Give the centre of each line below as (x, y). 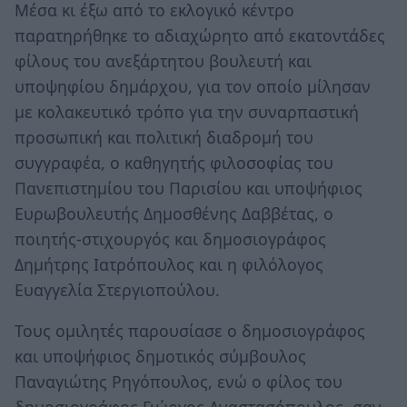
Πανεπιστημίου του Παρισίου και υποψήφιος (189, 188)
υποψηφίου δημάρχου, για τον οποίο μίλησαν (193, 86)
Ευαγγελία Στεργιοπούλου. (117, 289)
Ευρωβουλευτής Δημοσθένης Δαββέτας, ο (174, 213)
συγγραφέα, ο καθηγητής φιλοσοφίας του (174, 162)
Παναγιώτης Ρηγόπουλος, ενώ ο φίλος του (179, 382)
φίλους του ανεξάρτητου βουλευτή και (163, 60)
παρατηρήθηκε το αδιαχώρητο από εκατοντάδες (200, 35)
